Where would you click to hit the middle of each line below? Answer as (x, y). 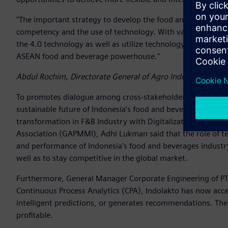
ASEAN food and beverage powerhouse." (88, 56)
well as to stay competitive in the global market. (102, 158)
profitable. (36, 215)
